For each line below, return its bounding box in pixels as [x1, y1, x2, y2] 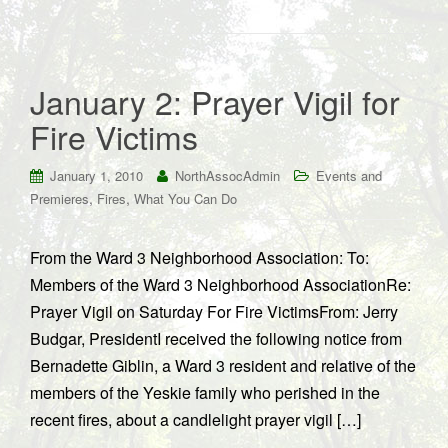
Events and [316, 166, 382, 185]
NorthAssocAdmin [175, 166, 280, 185]
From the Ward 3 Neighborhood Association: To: [30, 246, 369, 269]
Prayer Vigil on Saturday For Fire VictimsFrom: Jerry [30, 300, 398, 323]
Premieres [30, 189, 89, 208]
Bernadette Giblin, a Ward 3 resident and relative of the [30, 354, 416, 377]
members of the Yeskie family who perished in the [30, 381, 380, 404]
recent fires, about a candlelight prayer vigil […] [30, 408, 361, 431]
